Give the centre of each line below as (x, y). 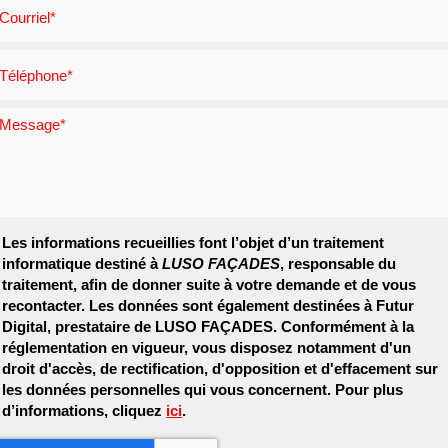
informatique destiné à (80, 263)
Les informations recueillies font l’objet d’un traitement (193, 242)
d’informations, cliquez (84, 410)
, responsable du (338, 263)
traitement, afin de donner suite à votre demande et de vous (209, 284)
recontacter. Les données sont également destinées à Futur (208, 305)
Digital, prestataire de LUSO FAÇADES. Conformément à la (208, 326)
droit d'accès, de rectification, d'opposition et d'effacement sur (220, 368)
